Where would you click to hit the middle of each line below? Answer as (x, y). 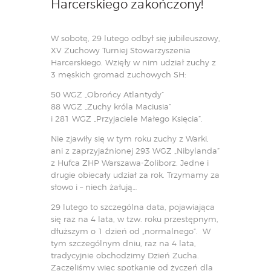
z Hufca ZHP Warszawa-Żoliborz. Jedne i (130, 162)
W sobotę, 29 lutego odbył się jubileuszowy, (135, 38)
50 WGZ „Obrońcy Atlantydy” (107, 94)
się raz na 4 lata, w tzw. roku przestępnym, (135, 219)
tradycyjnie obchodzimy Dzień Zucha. (125, 255)
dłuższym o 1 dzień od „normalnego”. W (131, 231)
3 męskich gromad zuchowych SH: (119, 74)
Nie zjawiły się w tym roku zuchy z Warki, (130, 138)
